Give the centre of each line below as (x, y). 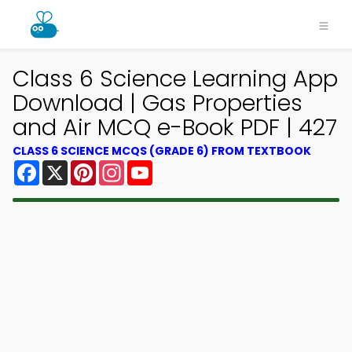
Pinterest (124, 166)
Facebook (70, 166)
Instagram (156, 166)
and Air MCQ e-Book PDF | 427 (175, 127)
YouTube (179, 166)
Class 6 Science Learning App (175, 79)
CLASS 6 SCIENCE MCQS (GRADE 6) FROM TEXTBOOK (162, 151)
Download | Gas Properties (158, 103)
